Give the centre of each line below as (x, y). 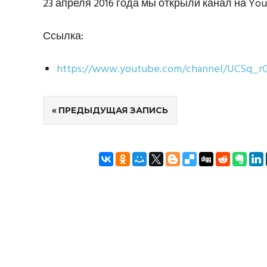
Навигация (80, 114)
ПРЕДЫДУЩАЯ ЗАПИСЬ (113, 110)
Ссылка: (63, 36)
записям (72, 159)
